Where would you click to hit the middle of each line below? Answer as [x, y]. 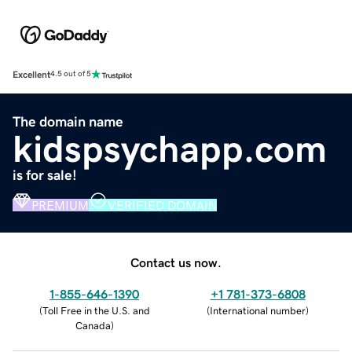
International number [258, 310]
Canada [93, 325]
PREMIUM [60, 205]
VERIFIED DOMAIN [162, 205]
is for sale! [45, 175]
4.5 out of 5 [71, 74]
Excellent [31, 74]
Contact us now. [176, 262]
